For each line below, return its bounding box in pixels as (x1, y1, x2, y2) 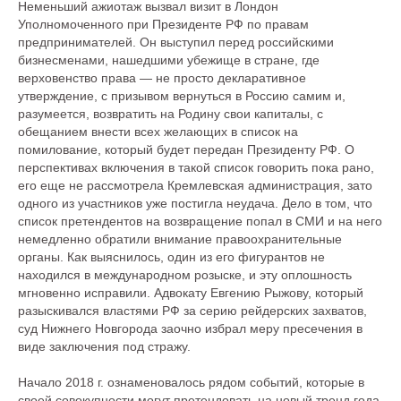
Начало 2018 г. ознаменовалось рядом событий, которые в (18, 375, 364, 389)
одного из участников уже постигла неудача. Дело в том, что (18, 196, 372, 210)
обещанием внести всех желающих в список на (18, 124, 298, 139)
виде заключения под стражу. (18, 339, 191, 354)
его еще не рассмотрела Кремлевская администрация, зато (18, 178, 372, 192)
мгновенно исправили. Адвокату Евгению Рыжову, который (18, 286, 363, 300)
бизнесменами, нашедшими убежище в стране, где (18, 53, 320, 67)
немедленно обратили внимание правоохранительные (18, 232, 342, 246)
